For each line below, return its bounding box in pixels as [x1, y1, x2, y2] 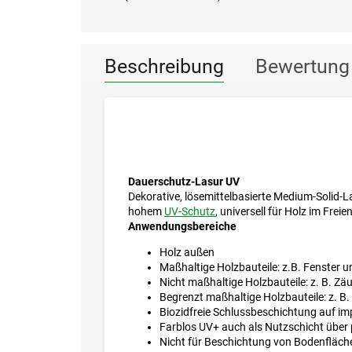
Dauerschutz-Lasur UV [128, 175, 240, 189]
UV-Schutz [164, 205, 215, 218]
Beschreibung [104, 55, 224, 79]
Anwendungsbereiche [128, 220, 236, 233]
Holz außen [159, 246, 214, 259]
